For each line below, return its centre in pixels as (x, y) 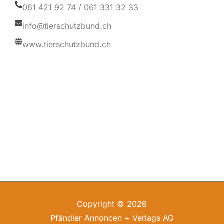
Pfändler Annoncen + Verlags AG (112, 218)
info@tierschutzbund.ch (67, 26)
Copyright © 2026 (112, 204)
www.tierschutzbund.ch (67, 44)
